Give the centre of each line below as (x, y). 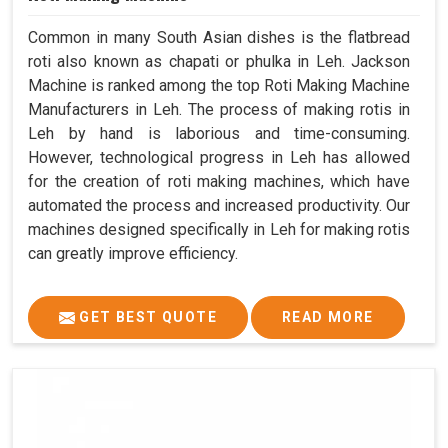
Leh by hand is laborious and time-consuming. (219, 133)
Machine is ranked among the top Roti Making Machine (219, 85)
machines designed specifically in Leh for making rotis (219, 229)
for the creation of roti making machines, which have (219, 181)
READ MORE (328, 316)
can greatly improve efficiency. (133, 253)
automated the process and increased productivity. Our (219, 205)
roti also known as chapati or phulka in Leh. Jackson (219, 61)
